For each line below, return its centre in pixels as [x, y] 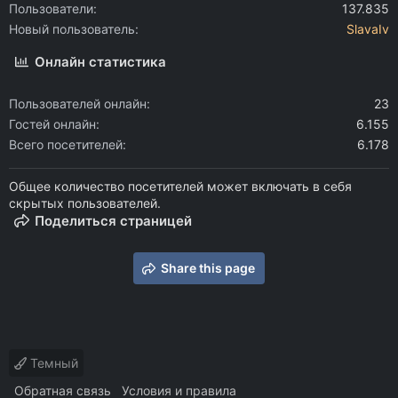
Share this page [208, 268]
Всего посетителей [66, 145]
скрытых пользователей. [85, 203]
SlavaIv [368, 29]
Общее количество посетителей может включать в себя [180, 187]
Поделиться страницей [114, 221]
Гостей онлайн [52, 124]
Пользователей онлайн [78, 104]
